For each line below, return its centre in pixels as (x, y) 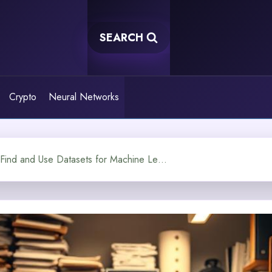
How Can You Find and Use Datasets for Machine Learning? (162, 159)
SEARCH (122, 38)
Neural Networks (83, 97)
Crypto (23, 97)
